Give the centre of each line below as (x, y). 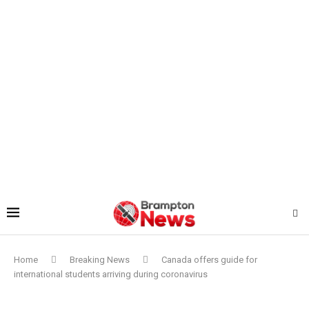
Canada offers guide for (209, 259)
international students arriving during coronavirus (111, 274)
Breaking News (100, 259)
